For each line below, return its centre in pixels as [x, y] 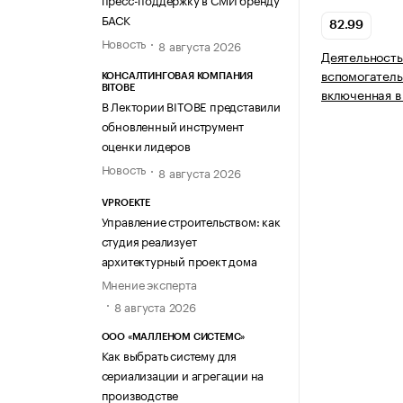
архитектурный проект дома [179, 260]
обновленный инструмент [173, 125]
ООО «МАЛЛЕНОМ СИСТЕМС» [173, 336]
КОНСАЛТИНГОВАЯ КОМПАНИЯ [177, 76]
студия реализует [149, 240]
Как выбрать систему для [169, 354]
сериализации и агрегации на [183, 374]
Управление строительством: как [191, 220]
